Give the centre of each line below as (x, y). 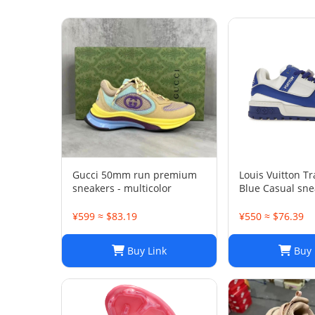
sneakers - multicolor (122, 188)
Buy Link (146, 251)
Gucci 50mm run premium (87, 175)
